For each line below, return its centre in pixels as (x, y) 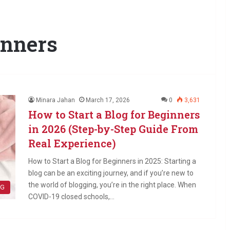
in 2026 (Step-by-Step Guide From (113, 129)
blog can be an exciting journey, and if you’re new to (111, 173)
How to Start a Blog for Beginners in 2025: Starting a (112, 161)
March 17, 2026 (108, 100)
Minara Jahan (55, 100)
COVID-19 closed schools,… (71, 197)
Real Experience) (72, 143)
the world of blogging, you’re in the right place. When (112, 185)
